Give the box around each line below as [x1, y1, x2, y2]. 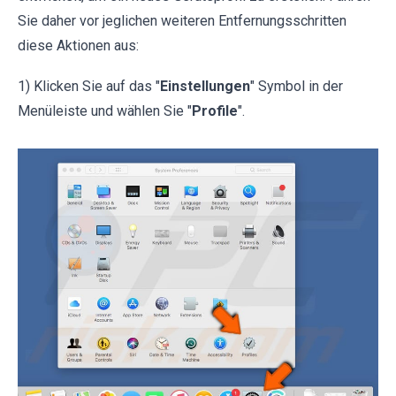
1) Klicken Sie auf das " [18, 77, 160, 95]
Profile [192, 102, 238, 119]
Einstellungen [160, 77, 250, 95]
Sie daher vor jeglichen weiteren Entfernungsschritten [18, 11, 346, 29]
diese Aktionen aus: [18, 36, 139, 54]
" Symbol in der [250, 77, 343, 95]
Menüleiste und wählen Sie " [18, 102, 192, 119]
